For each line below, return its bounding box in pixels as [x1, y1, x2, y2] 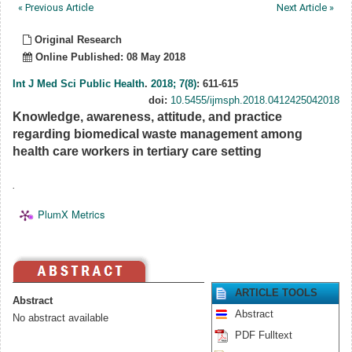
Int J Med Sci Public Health [13, 78, 145, 90]
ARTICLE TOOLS [235, 287, 317, 299]
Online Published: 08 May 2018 [32, 51, 185, 63]
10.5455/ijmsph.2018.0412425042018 [170, 94, 339, 106]
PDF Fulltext [235, 329, 292, 341]
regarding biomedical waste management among [13, 126, 302, 141]
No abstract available [13, 312, 108, 324]
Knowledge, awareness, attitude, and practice [13, 108, 282, 123]
